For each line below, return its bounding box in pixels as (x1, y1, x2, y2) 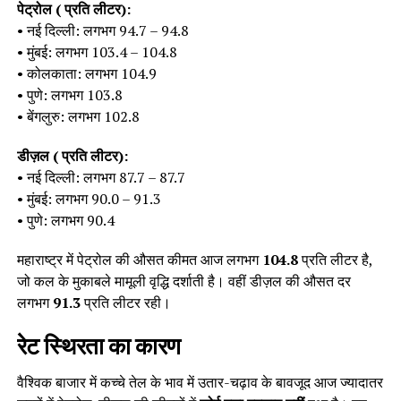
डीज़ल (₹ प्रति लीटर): (16, 145, 128, 166)
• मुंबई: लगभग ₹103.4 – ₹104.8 (16, 41, 177, 62)
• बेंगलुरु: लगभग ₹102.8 (16, 106, 140, 126)
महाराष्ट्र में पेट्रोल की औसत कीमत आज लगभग (16, 249, 262, 269)
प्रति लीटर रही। (80, 292, 171, 312)
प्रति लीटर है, (297, 249, 372, 269)
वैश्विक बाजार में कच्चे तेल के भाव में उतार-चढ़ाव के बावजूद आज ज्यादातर (16, 371, 383, 392)
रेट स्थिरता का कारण (16, 332, 181, 360)
